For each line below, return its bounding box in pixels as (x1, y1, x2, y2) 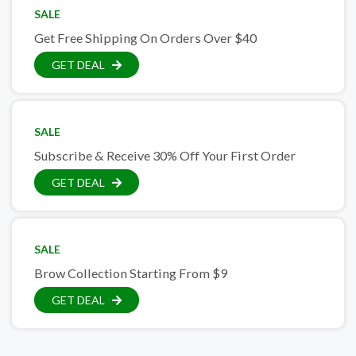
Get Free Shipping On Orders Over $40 (34, 30, 257, 45)
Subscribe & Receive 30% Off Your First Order (34, 148, 296, 163)
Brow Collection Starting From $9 (34, 265, 227, 281)
